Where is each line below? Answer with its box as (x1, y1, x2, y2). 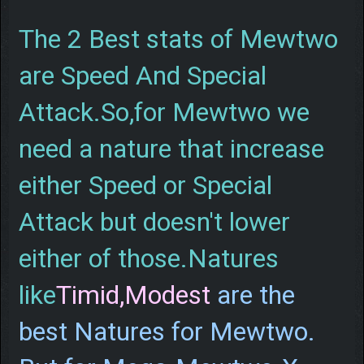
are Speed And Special (18, 59, 266, 91)
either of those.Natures (18, 242, 279, 274)
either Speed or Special (18, 169, 272, 201)
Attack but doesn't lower (18, 206, 290, 237)
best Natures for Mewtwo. (18, 315, 315, 347)
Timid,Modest (55, 279, 217, 310)
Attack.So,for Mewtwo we (18, 96, 310, 128)
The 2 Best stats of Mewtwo (18, 23, 338, 54)
